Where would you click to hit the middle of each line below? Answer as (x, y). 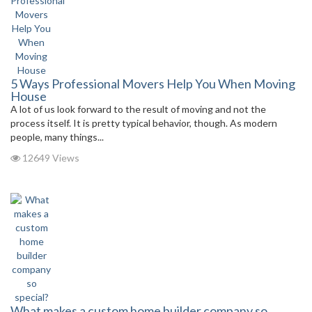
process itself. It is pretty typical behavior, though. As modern (144, 123)
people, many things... (57, 137)
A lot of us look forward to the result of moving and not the (138, 109)
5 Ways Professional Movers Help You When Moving (153, 84)
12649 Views (50, 158)
